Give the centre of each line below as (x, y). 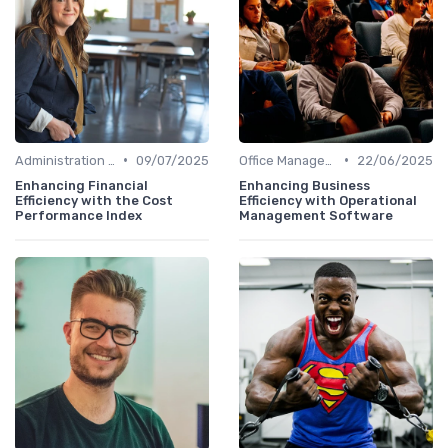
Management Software (316, 215)
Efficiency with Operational (328, 200)
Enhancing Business (304, 185)
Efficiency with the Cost (94, 200)
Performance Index (78, 215)
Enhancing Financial (81, 185)
